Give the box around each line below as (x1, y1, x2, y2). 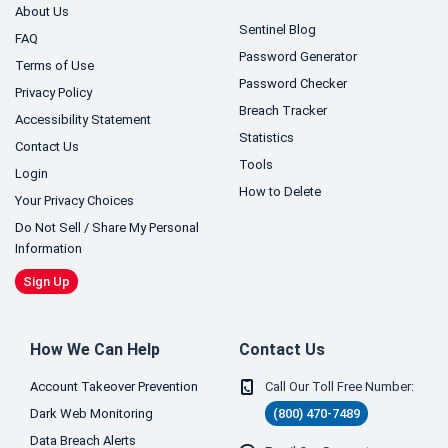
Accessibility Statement (15, 112, 151, 127)
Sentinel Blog (239, 22, 316, 37)
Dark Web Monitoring (30, 406, 153, 421)
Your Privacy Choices (15, 193, 134, 208)
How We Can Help (30, 340, 160, 359)
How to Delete (239, 184, 321, 199)
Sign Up (23, 274, 70, 289)
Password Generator (239, 49, 357, 64)
